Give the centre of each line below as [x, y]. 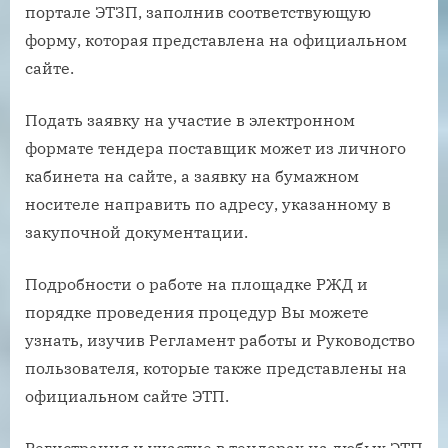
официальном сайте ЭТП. [127, 396]
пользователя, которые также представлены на [216, 368]
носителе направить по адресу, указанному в [208, 204]
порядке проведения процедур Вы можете [197, 312]
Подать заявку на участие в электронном [190, 120]
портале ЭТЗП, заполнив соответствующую [198, 12]
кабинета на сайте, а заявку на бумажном [192, 176]
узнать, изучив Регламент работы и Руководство [220, 340]
